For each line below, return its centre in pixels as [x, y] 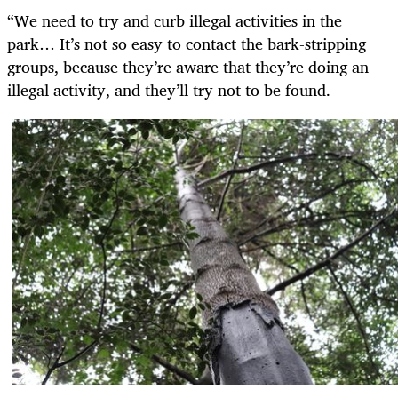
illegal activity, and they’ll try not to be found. [169, 89]
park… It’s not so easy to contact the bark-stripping [187, 43]
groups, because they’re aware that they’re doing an [188, 66]
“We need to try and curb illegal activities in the [175, 20]
